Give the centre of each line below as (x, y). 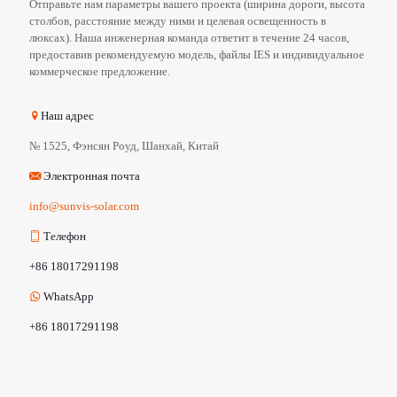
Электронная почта (90, 175)
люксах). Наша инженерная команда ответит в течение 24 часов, (189, 37)
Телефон (63, 236)
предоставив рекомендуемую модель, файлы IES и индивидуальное (197, 54)
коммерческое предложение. (100, 71)
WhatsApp (67, 296)
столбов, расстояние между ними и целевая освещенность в (178, 20)
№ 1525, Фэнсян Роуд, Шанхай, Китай (124, 145)
